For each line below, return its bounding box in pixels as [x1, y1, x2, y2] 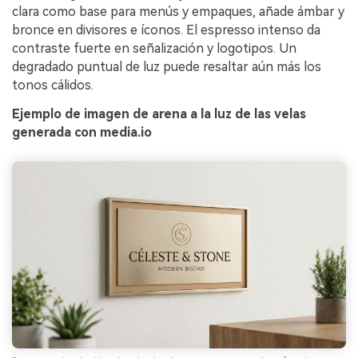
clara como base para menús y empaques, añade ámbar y [12, 4, 344, 19]
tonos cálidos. [12, 78, 93, 93]
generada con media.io [12, 124, 152, 140]
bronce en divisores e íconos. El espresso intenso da [12, 22, 320, 38]
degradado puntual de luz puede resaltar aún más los [12, 59, 321, 74]
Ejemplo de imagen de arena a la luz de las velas [12, 105, 306, 121]
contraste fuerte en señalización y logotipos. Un [12, 41, 296, 56]
